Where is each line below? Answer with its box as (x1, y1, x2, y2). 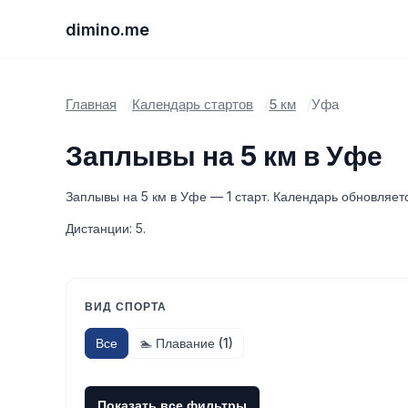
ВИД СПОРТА (85, 300, 167, 313)
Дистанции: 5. (66, 220, 146, 236)
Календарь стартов (132, 96, 253, 113)
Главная (66, 96, 117, 113)
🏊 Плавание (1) (139, 335, 233, 351)
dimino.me (66, 19, 149, 39)
